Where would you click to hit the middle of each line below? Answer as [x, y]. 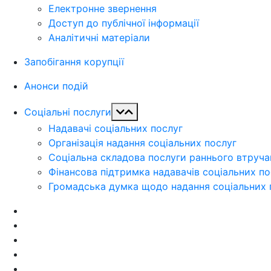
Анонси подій [56, 86]
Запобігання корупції [74, 62]
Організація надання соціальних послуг [142, 143]
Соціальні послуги [68, 112]
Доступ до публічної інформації [124, 23]
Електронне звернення [103, 8]
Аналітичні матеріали [99, 38]
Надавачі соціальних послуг [116, 128]
